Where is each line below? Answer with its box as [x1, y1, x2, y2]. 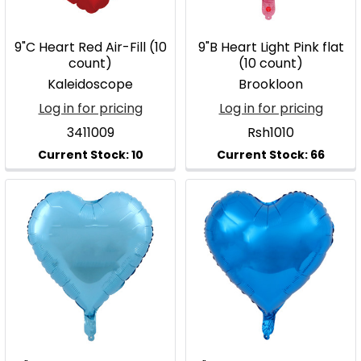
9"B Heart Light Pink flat [197, 38, 344, 56]
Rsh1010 [247, 123, 294, 142]
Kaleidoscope [48, 75, 133, 93]
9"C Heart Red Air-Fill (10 [14, 38, 167, 56]
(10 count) [239, 54, 303, 73]
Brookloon [239, 75, 303, 93]
